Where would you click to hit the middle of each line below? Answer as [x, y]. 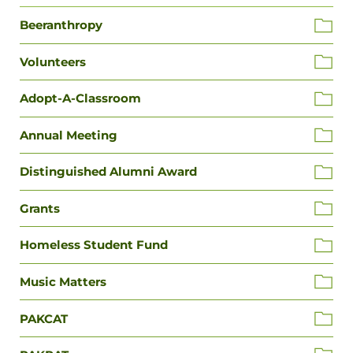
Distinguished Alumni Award [108, 172]
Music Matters [63, 281]
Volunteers [53, 61]
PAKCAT [44, 318]
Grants [40, 208]
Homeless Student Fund [94, 245]
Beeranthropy [61, 25]
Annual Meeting [69, 135]
